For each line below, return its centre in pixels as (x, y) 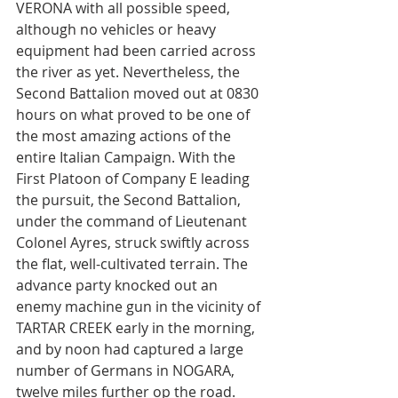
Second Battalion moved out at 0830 (139, 93)
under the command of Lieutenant (133, 221)
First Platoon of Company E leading (135, 179)
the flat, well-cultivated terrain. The (134, 264)
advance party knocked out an (119, 285)
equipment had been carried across (138, 51)
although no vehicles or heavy (118, 29)
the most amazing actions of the (125, 136)
